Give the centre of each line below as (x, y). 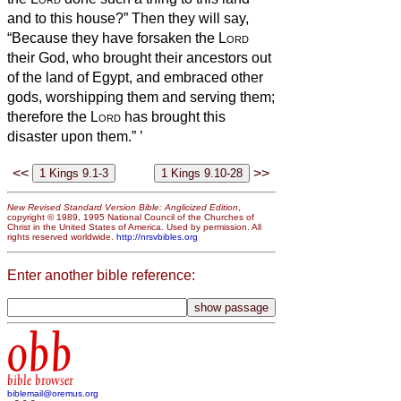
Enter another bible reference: (101, 275)
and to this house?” (69, 18)
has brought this (173, 116)
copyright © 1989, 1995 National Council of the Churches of (131, 218)
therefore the (49, 116)
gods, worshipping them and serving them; (141, 97)
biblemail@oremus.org (53, 394)
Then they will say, (190, 18)
